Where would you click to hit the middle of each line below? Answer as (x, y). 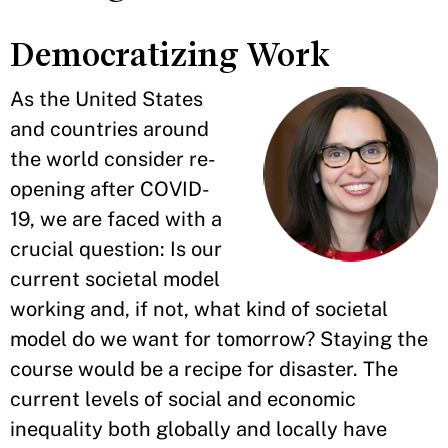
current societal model (115, 279)
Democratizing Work (170, 54)
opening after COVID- (110, 189)
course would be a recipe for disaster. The (204, 369)
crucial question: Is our (116, 249)
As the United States (106, 99)
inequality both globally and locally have (198, 429)
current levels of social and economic (183, 399)
